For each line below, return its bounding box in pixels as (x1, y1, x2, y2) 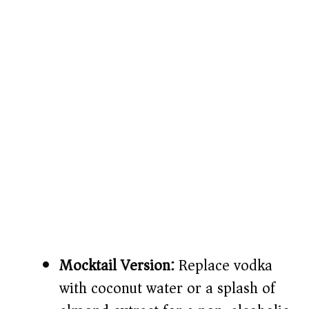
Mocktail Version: (59, 252, 175, 279)
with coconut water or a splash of (59, 275, 275, 302)
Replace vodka (175, 252, 272, 279)
